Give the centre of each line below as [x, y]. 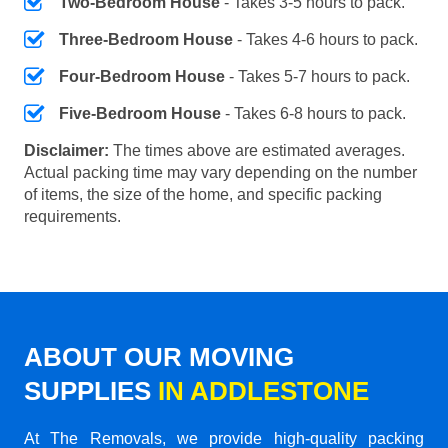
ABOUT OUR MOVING [159, 356]
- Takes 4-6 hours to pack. [325, 39]
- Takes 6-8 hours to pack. [313, 113]
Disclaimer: [66, 150]
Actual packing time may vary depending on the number [220, 172]
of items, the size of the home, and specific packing [203, 194]
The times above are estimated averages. [257, 150]
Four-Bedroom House [142, 76]
